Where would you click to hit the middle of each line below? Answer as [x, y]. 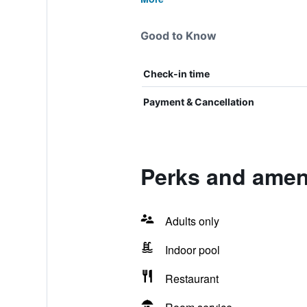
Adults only [192, 221]
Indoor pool [192, 250]
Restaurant [192, 279]
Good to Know [178, 36]
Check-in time [176, 74]
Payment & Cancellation [198, 102]
